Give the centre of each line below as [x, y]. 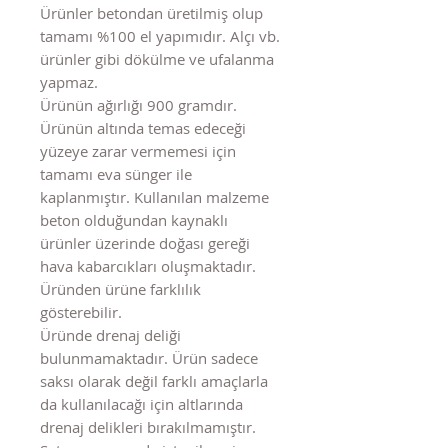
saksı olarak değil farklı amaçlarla [154, 380]
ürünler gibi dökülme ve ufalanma [157, 58]
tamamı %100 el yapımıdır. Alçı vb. [160, 35]
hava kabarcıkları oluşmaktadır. [148, 265]
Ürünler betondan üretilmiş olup [151, 12]
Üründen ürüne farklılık [120, 288]
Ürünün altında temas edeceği [143, 127]
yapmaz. [69, 81]
